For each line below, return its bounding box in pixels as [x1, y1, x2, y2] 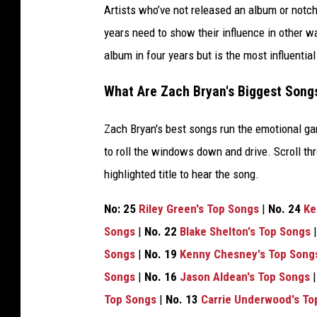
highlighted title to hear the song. [104, 166, 259, 181]
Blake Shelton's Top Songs [180, 224, 311, 238]
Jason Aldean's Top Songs [180, 269, 310, 284]
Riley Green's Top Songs [139, 201, 259, 216]
